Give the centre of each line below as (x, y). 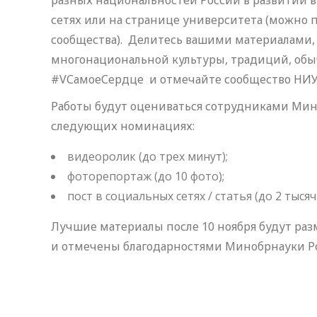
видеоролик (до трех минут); (148, 156)
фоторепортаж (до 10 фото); (146, 176)
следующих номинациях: (123, 126)
